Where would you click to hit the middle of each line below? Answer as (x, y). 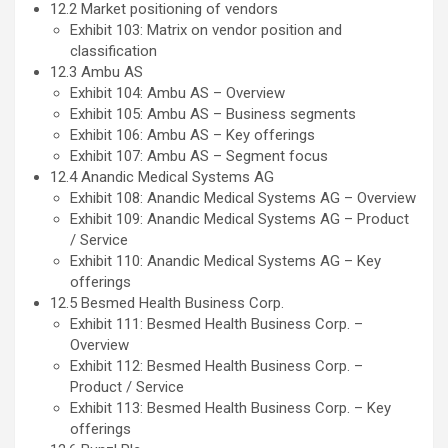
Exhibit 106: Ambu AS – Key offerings (192, 135)
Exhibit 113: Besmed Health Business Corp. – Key (230, 408)
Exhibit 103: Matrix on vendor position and (206, 30)
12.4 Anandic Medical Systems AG (164, 177)
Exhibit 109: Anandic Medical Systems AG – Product (239, 219)
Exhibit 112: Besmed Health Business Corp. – (216, 366)
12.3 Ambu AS (98, 72)
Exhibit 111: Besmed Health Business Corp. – (216, 324)
